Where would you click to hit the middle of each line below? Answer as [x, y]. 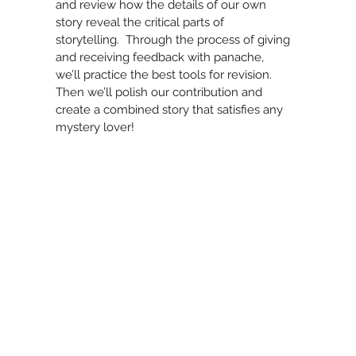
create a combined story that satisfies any [170, 110]
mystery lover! [95, 127]
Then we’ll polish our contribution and [159, 92]
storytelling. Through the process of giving [173, 40]
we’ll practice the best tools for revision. [166, 75]
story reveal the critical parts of [140, 22]
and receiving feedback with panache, [160, 57]
